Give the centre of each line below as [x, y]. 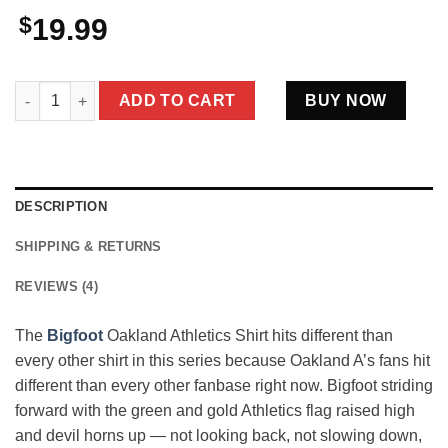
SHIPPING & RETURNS [88, 246]
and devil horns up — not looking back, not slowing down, [218, 435]
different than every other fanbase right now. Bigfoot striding [224, 385]
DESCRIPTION [61, 206]
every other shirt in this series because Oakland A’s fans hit [222, 360]
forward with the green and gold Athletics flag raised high [215, 410]
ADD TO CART [177, 101]
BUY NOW [346, 101]
